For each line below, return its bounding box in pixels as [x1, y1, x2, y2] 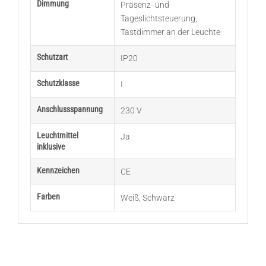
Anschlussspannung [36, 104, 103, 115]
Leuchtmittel [36, 131, 78, 141]
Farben [36, 192, 60, 202]
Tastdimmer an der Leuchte [120, 27, 220, 37]
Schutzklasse [36, 78, 80, 88]
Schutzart [36, 52, 68, 62]
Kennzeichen [36, 166, 80, 176]
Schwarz [142, 193, 175, 203]
